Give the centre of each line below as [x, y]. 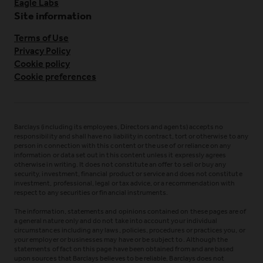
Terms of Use [41, 38]
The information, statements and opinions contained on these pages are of [130, 211]
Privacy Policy [42, 51]
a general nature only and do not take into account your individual [116, 221]
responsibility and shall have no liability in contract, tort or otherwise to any [131, 136]
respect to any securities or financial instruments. [91, 193]
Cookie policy [42, 64]
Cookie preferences [55, 77]
